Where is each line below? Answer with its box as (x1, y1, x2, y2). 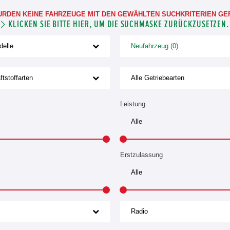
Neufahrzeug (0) (131, 42, 178, 50)
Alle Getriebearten (131, 73, 184, 82)
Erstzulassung (120, 150, 163, 159)
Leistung (120, 100, 145, 108)
